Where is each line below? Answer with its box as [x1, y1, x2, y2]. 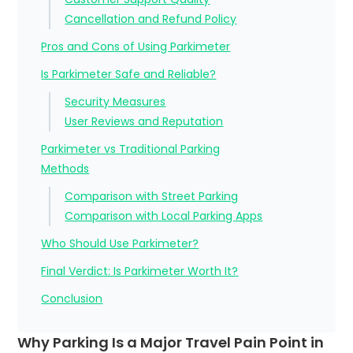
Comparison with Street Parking [65, 188, 239, 205]
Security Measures [65, 94, 166, 110]
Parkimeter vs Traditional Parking [41, 141, 221, 158]
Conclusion [41, 291, 103, 307]
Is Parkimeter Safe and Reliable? [41, 66, 217, 83]
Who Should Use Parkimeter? [41, 236, 199, 252]
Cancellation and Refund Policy [65, 11, 237, 28]
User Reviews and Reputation [65, 113, 224, 130]
